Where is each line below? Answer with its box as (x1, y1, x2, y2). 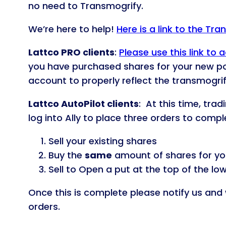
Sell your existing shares (48, 134, 157, 147)
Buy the (48, 148, 85, 161)
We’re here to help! (28, 22, 117, 35)
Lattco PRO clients (28, 45, 115, 59)
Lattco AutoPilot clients (28, 97, 139, 110)
